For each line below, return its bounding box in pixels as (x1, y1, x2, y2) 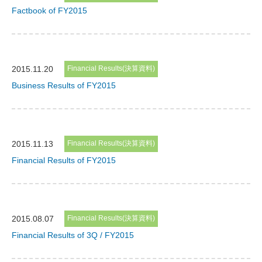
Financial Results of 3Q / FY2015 (12, 230, 134, 240)
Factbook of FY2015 (12, 5, 87, 15)
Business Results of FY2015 (12, 80, 116, 90)
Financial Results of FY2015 (12, 155, 116, 165)
